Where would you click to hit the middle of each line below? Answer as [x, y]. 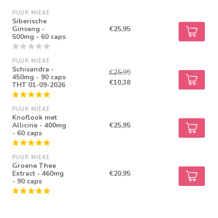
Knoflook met [35, 118]
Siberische [30, 21]
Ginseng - [29, 29]
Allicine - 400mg [39, 126]
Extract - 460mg [38, 174]
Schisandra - [33, 70]
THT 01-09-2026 [39, 85]
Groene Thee [34, 166]
